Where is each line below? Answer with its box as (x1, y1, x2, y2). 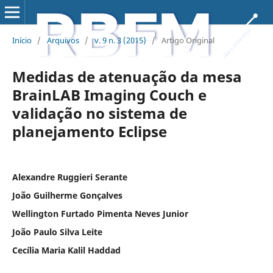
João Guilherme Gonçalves (12, 189, 122, 201)
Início (12, 34, 32, 46)
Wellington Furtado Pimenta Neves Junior (12, 207, 188, 219)
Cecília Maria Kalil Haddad (12, 244, 121, 256)
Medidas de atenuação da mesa (12, 66, 242, 87)
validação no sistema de (12, 102, 187, 123)
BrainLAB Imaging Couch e (12, 84, 207, 105)
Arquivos (46, 34, 79, 46)
